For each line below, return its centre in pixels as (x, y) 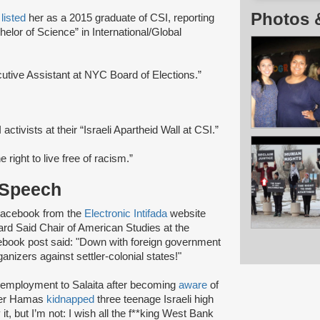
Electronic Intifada (126, 213)
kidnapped (70, 299)
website (186, 213)
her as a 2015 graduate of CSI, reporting (121, 17)
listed (15, 17)
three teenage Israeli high (154, 299)
